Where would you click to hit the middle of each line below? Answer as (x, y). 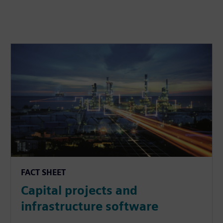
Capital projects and (79, 191)
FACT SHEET (44, 173)
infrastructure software (90, 207)
